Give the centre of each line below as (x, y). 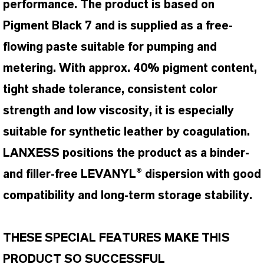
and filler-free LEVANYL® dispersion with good (132, 174)
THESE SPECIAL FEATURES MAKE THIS (116, 238)
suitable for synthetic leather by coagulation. (126, 132)
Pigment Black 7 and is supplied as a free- (118, 26)
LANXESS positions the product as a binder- (126, 153)
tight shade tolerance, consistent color (110, 90)
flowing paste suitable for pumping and (110, 47)
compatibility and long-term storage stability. (128, 196)
